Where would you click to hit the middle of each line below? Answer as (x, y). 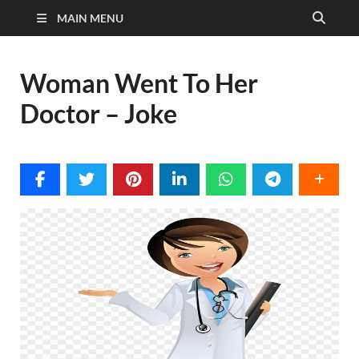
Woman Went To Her (139, 83)
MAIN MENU (90, 18)
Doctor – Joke (99, 113)
